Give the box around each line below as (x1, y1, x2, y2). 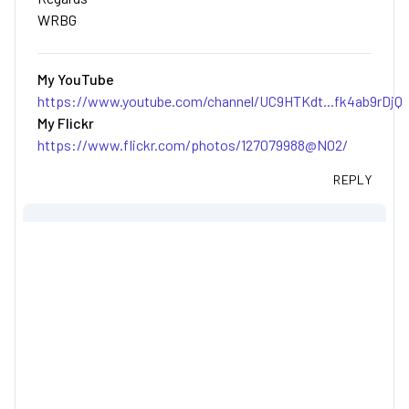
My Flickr (37, 114, 94, 132)
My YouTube (37, 70, 114, 89)
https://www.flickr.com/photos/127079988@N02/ (37, 136, 348, 154)
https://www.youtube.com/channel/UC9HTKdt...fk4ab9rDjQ (37, 92, 403, 110)
